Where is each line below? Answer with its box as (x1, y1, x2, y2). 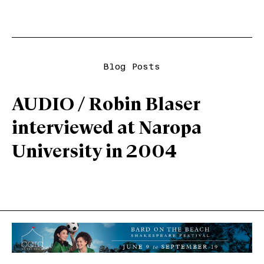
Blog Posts (103, 62, 161, 72)
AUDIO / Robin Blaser (12, 96, 200, 115)
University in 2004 (12, 143, 177, 162)
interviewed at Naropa (12, 120, 202, 138)
